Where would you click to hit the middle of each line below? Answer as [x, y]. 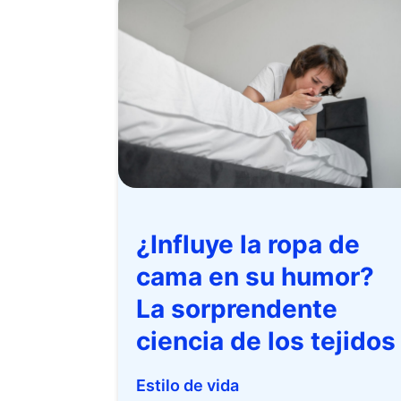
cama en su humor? [255, 277]
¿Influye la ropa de [248, 244]
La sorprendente [237, 309]
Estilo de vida [188, 385]
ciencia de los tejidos [266, 341]
